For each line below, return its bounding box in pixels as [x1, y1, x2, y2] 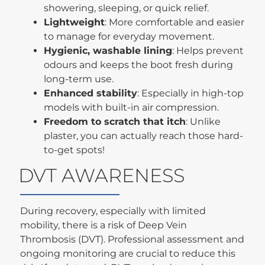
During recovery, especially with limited [20, 205, 206, 217]
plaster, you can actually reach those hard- [44, 130, 244, 142]
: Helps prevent [172, 45, 244, 57]
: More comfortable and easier [105, 17, 245, 28]
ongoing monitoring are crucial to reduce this [20, 248, 236, 260]
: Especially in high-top [137, 88, 244, 99]
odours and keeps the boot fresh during [44, 59, 234, 71]
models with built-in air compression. [44, 102, 219, 114]
